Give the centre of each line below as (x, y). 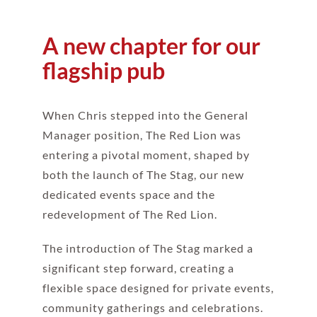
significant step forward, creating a (138, 268)
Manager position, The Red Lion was (142, 135)
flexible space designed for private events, (158, 288)
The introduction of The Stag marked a (148, 248)
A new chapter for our (151, 46)
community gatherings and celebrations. (152, 308)
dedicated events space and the (128, 195)
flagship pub (103, 71)
